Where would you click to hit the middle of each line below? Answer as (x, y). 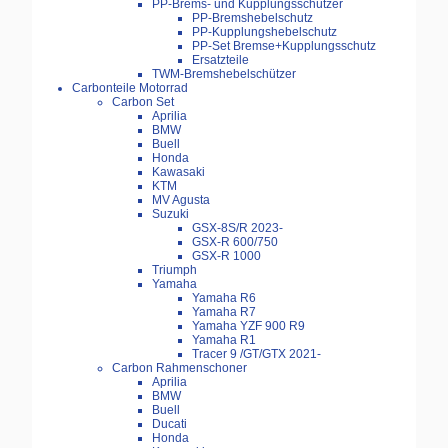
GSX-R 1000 (226, 256)
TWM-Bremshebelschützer (224, 74)
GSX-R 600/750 (235, 242)
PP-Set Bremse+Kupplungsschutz (284, 46)
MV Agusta (181, 200)
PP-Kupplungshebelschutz (264, 32)
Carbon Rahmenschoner (179, 368)
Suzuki (170, 214)
